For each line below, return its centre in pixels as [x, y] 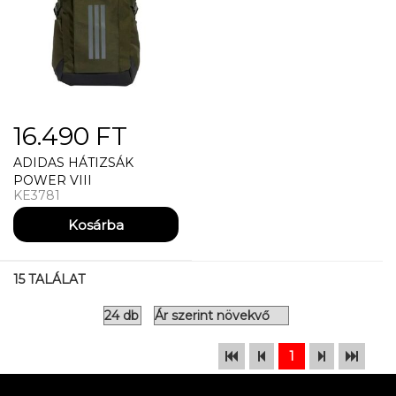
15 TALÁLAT [49, 279]
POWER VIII [53, 180]
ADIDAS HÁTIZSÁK [73, 163]
